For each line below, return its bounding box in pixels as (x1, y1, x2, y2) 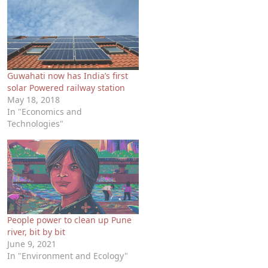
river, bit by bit (7, 226, 65, 238)
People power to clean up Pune (7, 214, 132, 226)
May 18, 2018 (7, 93, 60, 105)
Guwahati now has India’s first (7, 69, 128, 81)
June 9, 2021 (7, 238, 56, 250)
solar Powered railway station (7, 81, 125, 93)
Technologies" (7, 117, 63, 129)
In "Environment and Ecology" (7, 250, 128, 262)
